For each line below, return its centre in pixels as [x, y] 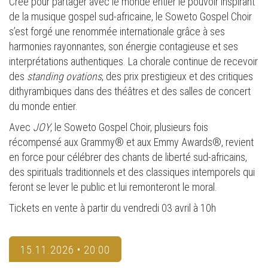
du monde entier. [43, 106]
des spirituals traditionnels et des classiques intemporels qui [132, 172]
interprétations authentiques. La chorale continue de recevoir [133, 61]
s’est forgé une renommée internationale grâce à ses [117, 31]
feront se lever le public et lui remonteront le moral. [113, 187]
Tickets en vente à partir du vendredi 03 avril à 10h [112, 208]
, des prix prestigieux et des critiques [177, 76]
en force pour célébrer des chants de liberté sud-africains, [128, 157]
